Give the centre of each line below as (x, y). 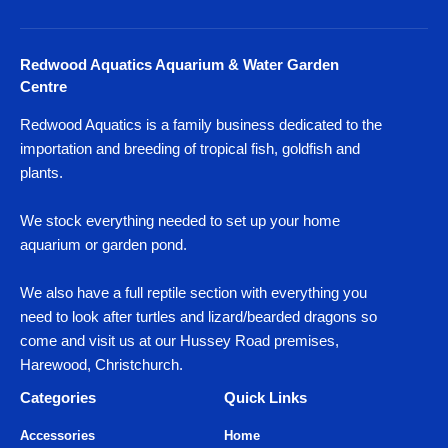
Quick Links (265, 397)
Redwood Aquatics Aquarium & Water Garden (179, 64)
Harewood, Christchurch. (101, 364)
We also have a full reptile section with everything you (193, 292)
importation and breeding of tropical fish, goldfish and (190, 148)
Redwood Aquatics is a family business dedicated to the (201, 124)
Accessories (57, 435)
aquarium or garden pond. (103, 244)
